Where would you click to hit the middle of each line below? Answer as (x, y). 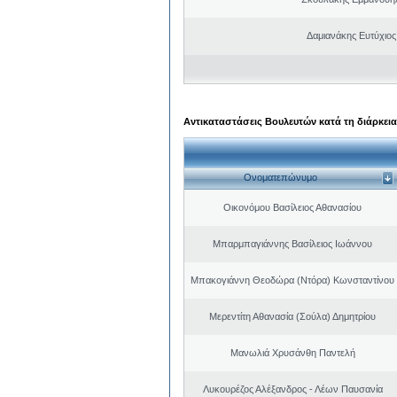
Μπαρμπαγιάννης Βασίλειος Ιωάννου (292, 243)
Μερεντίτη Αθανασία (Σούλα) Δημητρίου (292, 316)
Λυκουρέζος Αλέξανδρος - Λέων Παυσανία (292, 389)
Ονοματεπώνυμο (280, 178)
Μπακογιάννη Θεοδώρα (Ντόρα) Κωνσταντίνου (292, 280)
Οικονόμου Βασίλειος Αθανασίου (292, 207)
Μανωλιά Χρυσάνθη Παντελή (292, 352)
